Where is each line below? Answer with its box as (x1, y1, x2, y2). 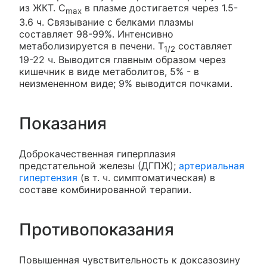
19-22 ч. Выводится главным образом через (19, 53, 226, 66)
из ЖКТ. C (19, 2, 66, 14)
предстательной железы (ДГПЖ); (19, 159, 179, 172)
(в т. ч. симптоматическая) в (77, 171, 215, 184)
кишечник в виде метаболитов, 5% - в (19, 65, 199, 77)
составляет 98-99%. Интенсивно (19, 27, 173, 40)
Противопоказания (19, 219, 174, 240)
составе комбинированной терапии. (19, 183, 191, 195)
